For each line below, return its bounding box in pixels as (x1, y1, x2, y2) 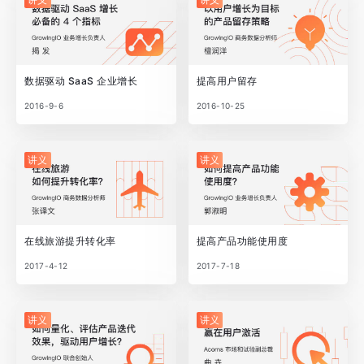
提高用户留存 (196, 75, 258, 87)
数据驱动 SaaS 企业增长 (24, 75, 137, 87)
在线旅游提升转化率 (24, 235, 116, 247)
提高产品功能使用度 (196, 235, 288, 247)
